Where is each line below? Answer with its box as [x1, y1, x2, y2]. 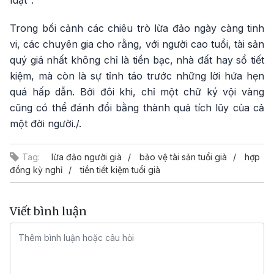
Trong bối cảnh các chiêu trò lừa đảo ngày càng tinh [10, 22, 264, 34]
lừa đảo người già [51, 152, 122, 162]
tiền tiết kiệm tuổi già [80, 165, 160, 175]
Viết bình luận [10, 204, 87, 218]
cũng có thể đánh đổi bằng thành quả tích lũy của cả [10, 102, 264, 114]
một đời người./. [10, 117, 81, 130]
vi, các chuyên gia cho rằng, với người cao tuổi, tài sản [10, 38, 264, 50]
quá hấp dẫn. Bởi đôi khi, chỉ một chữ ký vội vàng [10, 86, 264, 98]
